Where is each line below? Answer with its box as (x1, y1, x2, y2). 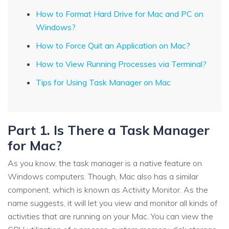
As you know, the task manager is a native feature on (8, 157, 202, 168)
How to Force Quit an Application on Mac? (36, 40, 190, 51)
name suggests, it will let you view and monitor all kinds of (8, 197, 217, 208)
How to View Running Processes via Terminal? (36, 59, 207, 70)
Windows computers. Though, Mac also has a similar (8, 171, 198, 181)
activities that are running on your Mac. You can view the (8, 211, 213, 221)
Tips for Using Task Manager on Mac (36, 77, 171, 88)
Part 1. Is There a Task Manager (8, 122, 210, 139)
